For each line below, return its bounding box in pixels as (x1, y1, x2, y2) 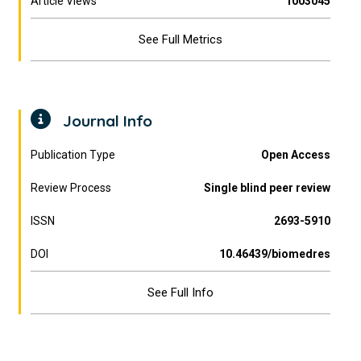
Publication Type (31, 148, 116, 161)
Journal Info (59, 111, 153, 131)
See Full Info (147, 285, 214, 300)
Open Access (260, 148, 330, 161)
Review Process (31, 181, 112, 194)
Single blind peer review (203, 181, 330, 194)
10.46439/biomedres (218, 247, 330, 260)
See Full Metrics (138, 32, 222, 47)
